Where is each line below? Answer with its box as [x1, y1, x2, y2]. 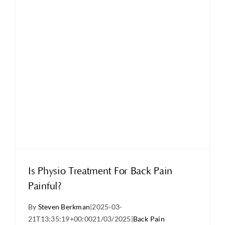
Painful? [28, 181, 62, 192]
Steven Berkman [38, 202, 90, 211]
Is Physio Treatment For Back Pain [28, 166, 173, 177]
